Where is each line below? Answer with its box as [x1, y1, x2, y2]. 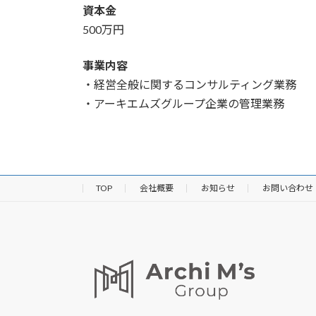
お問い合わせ [262, 182, 313, 193]
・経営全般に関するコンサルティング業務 [83, 77, 296, 91]
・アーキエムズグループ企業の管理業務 [83, 96, 284, 110]
